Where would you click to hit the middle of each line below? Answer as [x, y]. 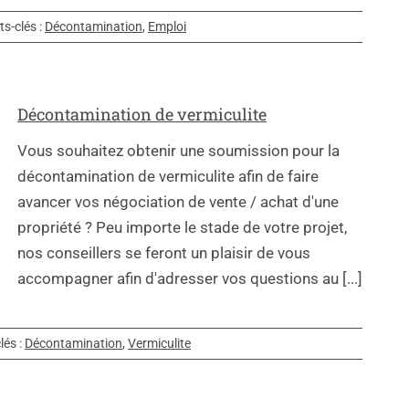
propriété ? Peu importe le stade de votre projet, [182, 228]
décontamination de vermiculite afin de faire [168, 177]
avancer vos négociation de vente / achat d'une [178, 202]
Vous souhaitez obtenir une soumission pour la [178, 151]
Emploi [167, 26]
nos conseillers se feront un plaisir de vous [164, 253]
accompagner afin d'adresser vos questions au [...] [190, 279]
